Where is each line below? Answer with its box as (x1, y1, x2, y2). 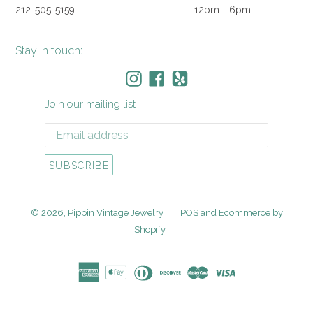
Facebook (147, 87, 193, 99)
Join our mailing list (45, 98, 136, 111)
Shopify (133, 224, 166, 235)
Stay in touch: (15, 44, 82, 58)
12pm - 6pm (194, 4, 251, 16)
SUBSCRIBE (49, 159, 110, 171)
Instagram (124, 87, 169, 99)
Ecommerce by (218, 207, 283, 218)
